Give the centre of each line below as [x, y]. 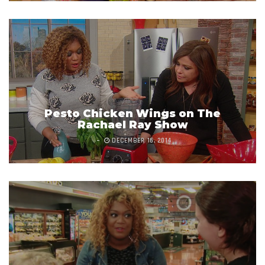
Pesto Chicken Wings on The [132, 114]
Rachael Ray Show [132, 125]
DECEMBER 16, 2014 [141, 141]
